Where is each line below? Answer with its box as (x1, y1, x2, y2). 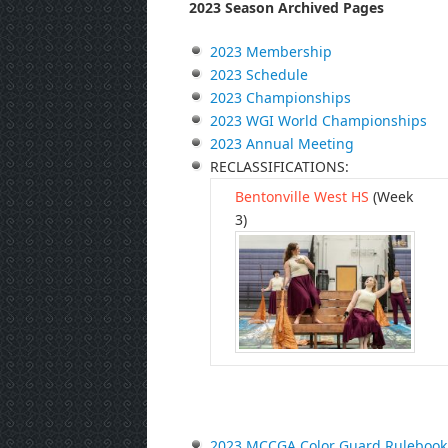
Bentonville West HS (235, 187, 369, 207)
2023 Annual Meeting (210, 134, 354, 154)
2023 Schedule (210, 65, 308, 85)
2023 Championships (210, 88, 351, 108)
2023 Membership (210, 42, 332, 62)
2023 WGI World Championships (210, 111, 427, 131)
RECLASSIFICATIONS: (210, 157, 353, 177)
